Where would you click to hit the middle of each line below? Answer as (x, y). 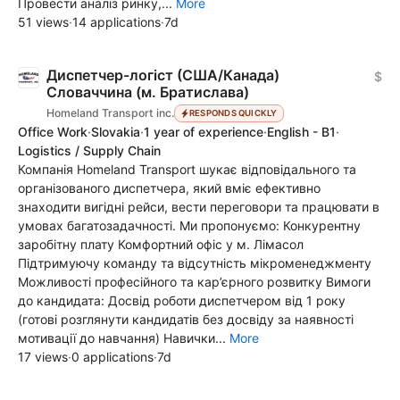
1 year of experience (204, 132)
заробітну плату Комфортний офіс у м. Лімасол (161, 245)
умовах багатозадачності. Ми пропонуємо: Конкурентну (189, 226)
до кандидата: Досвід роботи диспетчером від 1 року (182, 301)
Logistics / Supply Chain (89, 151)
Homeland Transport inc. (110, 113)
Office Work (53, 132)
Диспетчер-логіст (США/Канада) (163, 75)
